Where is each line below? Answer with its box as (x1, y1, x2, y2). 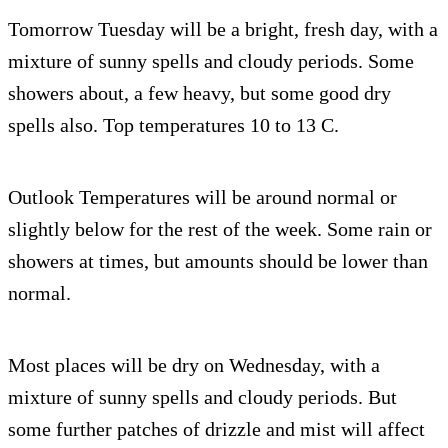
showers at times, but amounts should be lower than (8, 250, 428, 273)
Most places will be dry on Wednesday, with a (8, 354, 380, 377)
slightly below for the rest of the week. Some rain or (8, 218, 432, 241)
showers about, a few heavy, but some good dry (8, 82, 391, 105)
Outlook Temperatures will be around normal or (8, 186, 397, 209)
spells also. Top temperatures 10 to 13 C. (8, 114, 339, 137)
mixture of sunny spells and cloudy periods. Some (8, 50, 414, 73)
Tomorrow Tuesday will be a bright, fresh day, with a (8, 18, 438, 41)
